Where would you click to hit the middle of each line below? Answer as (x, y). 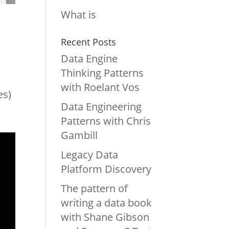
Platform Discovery (106, 169)
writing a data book (107, 202)
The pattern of (95, 188)
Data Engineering (101, 106)
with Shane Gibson (105, 217)
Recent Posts (89, 42)
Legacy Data (90, 154)
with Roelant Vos (100, 87)
